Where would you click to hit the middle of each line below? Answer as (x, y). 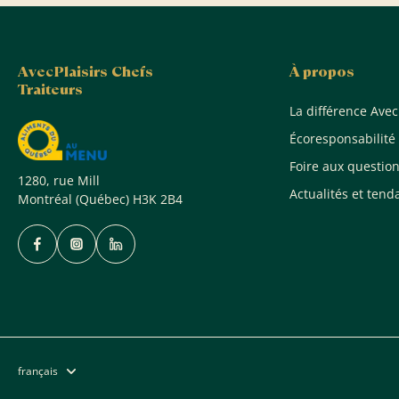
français (38, 371)
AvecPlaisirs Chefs (85, 71)
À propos (322, 71)
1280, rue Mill (59, 181)
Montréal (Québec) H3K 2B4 (100, 199)
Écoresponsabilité (342, 138)
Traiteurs (50, 89)
